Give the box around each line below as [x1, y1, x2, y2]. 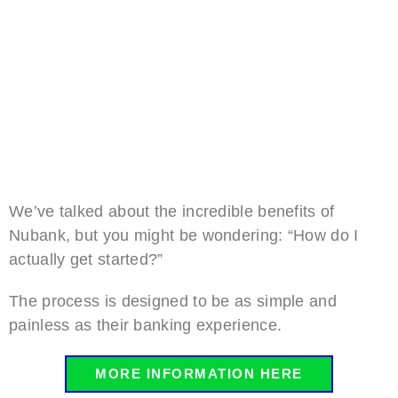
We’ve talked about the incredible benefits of [9, 202, 335, 220]
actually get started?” [9, 250, 163, 268]
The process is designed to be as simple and [9, 291, 337, 310]
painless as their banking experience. [9, 315, 283, 334]
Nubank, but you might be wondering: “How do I [9, 226, 359, 244]
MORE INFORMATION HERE [95, 365, 303, 381]
